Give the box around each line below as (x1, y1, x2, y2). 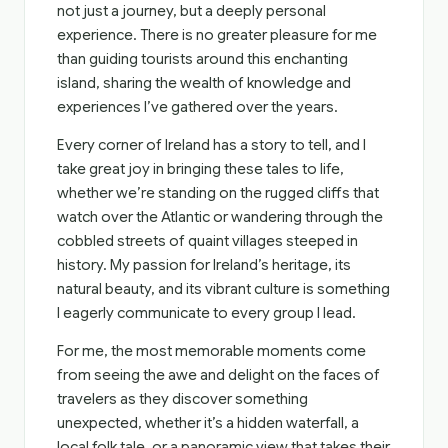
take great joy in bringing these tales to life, (57, 160, 344, 178)
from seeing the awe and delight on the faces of (57, 366, 380, 384)
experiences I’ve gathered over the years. (57, 98, 338, 116)
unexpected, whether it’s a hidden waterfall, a (57, 414, 359, 432)
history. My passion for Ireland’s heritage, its (57, 256, 351, 274)
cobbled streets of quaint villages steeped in (57, 232, 358, 250)
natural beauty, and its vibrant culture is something (57, 280, 390, 298)
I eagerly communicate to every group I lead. (57, 304, 356, 322)
